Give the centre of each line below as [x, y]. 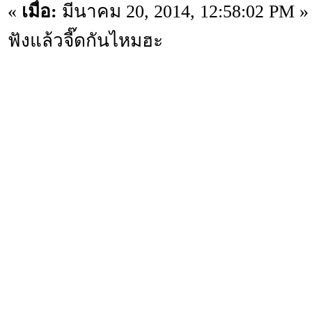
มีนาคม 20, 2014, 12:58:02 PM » [183, 11]
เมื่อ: [39, 11]
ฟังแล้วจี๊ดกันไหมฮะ [85, 41]
